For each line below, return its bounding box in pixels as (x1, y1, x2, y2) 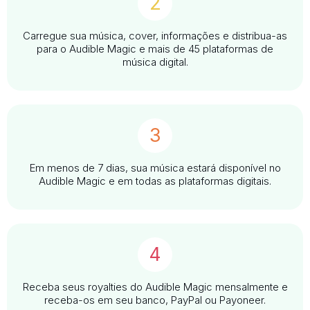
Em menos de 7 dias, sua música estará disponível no (29, 161, 281, 175)
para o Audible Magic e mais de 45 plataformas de (37, 42, 273, 56)
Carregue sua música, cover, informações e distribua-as (23, 29, 287, 43)
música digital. (122, 55, 188, 69)
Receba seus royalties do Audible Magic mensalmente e (22, 280, 288, 294)
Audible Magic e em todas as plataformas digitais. (39, 174, 271, 188)
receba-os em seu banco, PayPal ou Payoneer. (44, 293, 266, 307)
